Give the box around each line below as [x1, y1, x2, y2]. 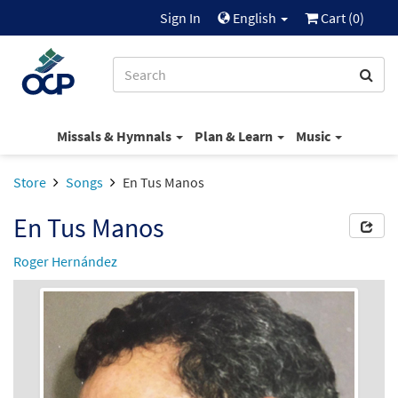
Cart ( [318, 9, 353, 27]
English [230, 9, 279, 27]
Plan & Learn [194, 126, 275, 145]
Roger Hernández [13, 252, 117, 270]
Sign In [160, 9, 201, 27]
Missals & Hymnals [56, 126, 174, 145]
